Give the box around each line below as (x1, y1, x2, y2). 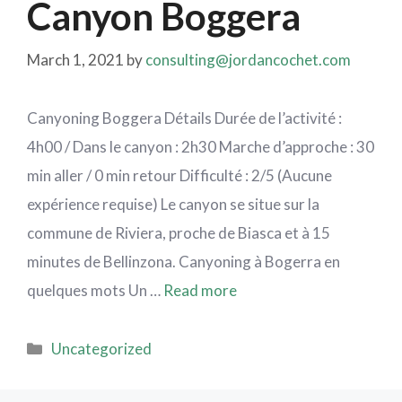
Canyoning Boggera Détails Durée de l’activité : (27, 108, 342, 127)
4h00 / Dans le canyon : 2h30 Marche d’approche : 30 (27, 136, 374, 156)
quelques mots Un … (27, 280, 163, 300)
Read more (163, 280, 237, 300)
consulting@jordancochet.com (145, 49, 351, 69)
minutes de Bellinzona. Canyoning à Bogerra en (27, 251, 340, 271)
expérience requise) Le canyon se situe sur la (27, 194, 319, 214)
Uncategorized (51, 338, 153, 358)
